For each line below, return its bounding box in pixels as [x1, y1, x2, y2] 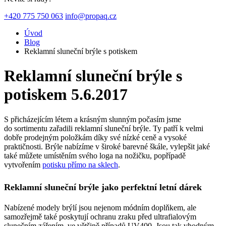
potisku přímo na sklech [42, 160, 118, 169]
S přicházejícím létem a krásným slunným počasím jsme [4, 115, 181, 124]
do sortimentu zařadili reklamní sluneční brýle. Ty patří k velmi [4, 124, 203, 133]
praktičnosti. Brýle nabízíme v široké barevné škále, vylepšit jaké [4, 142, 210, 151]
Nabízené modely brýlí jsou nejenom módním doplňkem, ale [4, 203, 196, 212]
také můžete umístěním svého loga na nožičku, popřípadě [4, 151, 186, 160]
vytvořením [4, 160, 42, 169]
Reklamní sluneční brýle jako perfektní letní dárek [4, 182, 202, 192]
